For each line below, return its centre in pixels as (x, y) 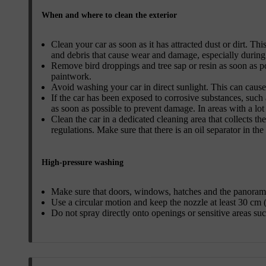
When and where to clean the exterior (109, 15)
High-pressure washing (83, 162)
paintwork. (71, 76)
